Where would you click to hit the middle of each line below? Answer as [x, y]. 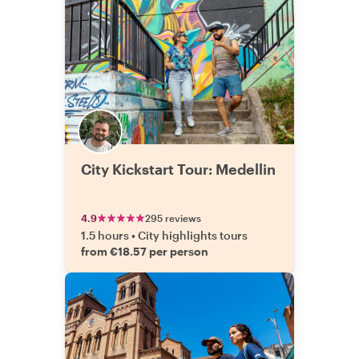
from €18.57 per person [145, 251]
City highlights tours [193, 235]
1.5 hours [105, 235]
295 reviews [173, 218]
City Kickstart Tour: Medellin [178, 169]
